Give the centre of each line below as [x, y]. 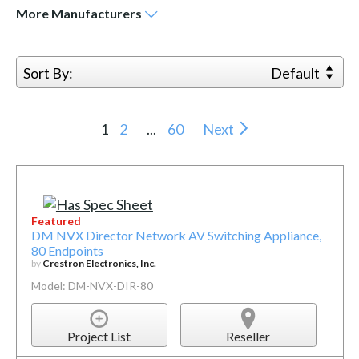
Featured [56, 221]
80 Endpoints [67, 251]
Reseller [248, 336]
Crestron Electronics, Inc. [99, 264]
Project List [99, 336]
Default [297, 73]
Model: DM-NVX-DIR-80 [92, 286]
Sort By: [48, 73]
